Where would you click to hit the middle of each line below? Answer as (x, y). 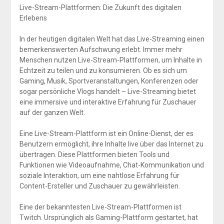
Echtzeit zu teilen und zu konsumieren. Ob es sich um (103, 70)
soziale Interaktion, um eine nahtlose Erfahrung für (99, 175)
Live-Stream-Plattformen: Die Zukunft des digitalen (100, 7)
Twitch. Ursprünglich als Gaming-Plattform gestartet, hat (108, 217)
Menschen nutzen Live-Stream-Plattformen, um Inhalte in (110, 60)
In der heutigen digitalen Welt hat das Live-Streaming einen (112, 39)
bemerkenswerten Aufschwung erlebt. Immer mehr (101, 49)
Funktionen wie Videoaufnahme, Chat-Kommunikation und (111, 165)
